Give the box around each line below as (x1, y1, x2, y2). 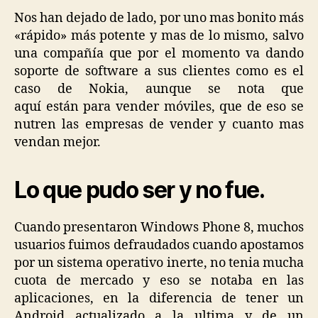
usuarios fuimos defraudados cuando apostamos (14, 237, 304, 254)
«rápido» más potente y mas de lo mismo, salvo (14, 28, 304, 45)
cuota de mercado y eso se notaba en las (14, 273, 304, 290)
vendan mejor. (14, 134, 101, 151)
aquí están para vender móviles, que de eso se (14, 99, 304, 116)
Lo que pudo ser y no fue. (14, 176, 265, 204)
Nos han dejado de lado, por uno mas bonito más (14, 10, 304, 27)
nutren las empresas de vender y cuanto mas (14, 116, 304, 133)
